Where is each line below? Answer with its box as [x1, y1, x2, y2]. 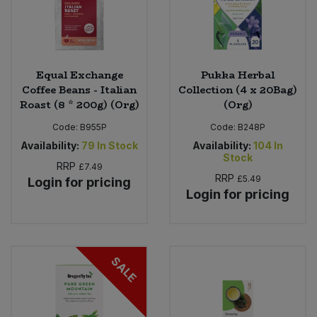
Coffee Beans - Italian [22, 81, 137, 98]
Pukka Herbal [201, 67, 275, 83]
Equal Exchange [35, 67, 123, 83]
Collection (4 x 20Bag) [178, 81, 297, 98]
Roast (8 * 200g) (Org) [19, 96, 139, 113]
